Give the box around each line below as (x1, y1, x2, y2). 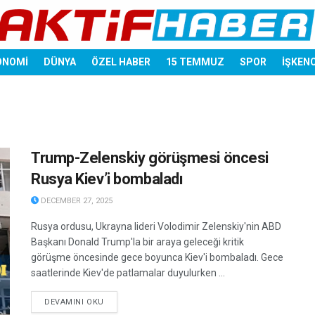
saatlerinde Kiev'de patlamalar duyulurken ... (31, 267, 225, 278)
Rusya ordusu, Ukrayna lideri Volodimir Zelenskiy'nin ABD (31, 221, 281, 232)
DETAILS (103, 297, 137, 306)
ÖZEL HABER (91, 56, 150, 67)
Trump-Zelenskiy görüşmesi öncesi (31, 149, 269, 167)
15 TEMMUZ (166, 56, 224, 67)
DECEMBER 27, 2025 (39, 196, 112, 205)
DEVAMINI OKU (44, 297, 104, 307)
